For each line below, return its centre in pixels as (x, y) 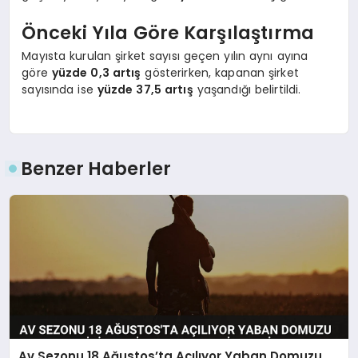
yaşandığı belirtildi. (247, 90)
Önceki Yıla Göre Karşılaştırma (168, 32)
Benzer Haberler (96, 169)
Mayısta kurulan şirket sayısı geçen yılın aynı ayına (165, 56)
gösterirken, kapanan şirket (220, 73)
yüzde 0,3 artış (96, 73)
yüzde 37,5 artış (145, 90)
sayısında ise (60, 90)
